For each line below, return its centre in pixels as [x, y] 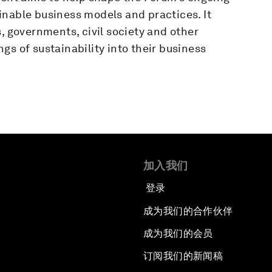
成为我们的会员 [178, 233]
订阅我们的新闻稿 [183, 256]
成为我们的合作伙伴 [188, 211]
